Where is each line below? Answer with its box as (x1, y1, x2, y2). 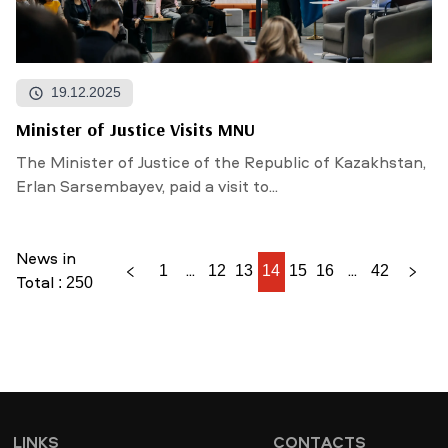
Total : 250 (15, 276, 93, 292)
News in (15, 252, 76, 268)
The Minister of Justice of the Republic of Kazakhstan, (16, 156, 426, 172)
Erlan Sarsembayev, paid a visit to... (16, 180, 278, 196)
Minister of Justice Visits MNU (16, 118, 255, 141)
